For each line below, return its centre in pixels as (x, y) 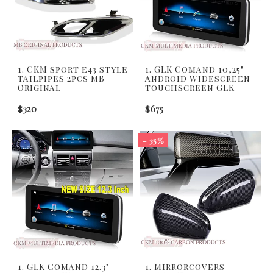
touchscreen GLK (190, 87)
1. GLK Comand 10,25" (194, 69)
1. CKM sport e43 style (73, 69)
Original (39, 87)
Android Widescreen (198, 78)
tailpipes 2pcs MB (61, 78)
